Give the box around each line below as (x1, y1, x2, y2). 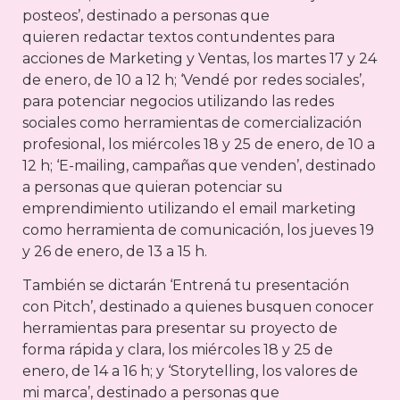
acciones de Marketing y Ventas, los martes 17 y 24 (22, 49, 377, 67)
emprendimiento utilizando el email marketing (22, 199, 356, 217)
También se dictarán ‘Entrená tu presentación (22, 277, 349, 295)
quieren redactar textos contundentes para (22, 28, 335, 46)
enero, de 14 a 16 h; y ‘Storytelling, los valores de (22, 362, 358, 380)
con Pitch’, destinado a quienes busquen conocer (22, 298, 374, 316)
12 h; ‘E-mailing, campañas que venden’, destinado (22, 156, 376, 174)
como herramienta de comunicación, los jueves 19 (22, 221, 374, 238)
